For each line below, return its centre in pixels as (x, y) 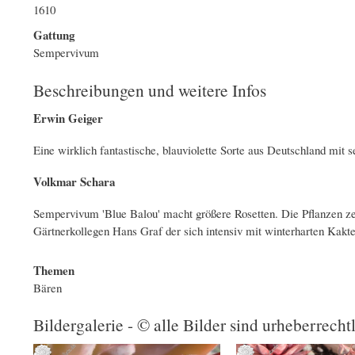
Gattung (54, 35)
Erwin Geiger (68, 118)
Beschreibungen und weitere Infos (150, 90)
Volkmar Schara (74, 181)
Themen (54, 270)
